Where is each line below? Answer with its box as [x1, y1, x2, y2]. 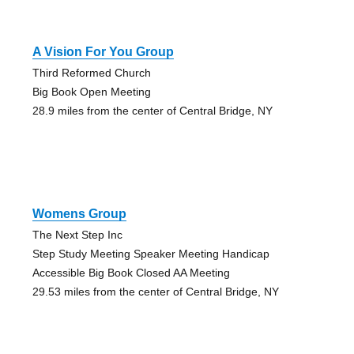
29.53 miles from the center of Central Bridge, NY [32, 285, 279, 299]
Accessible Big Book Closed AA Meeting [32, 266, 230, 280]
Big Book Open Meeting [32, 85, 151, 99]
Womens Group [32, 207, 126, 221]
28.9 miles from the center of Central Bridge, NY [32, 104, 273, 118]
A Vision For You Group [32, 45, 174, 59]
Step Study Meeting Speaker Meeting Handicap [32, 247, 269, 261]
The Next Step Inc [32, 228, 122, 242]
